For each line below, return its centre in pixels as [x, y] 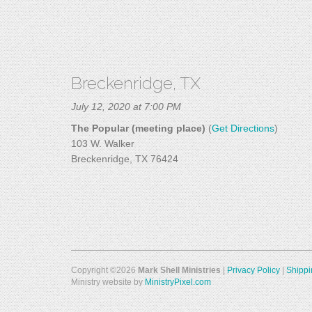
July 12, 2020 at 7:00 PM [126, 107]
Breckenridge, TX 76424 [125, 159]
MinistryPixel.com [178, 282]
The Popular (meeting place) [138, 128]
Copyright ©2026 [104, 270]
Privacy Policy [253, 270]
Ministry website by [108, 282]
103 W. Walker [103, 143]
